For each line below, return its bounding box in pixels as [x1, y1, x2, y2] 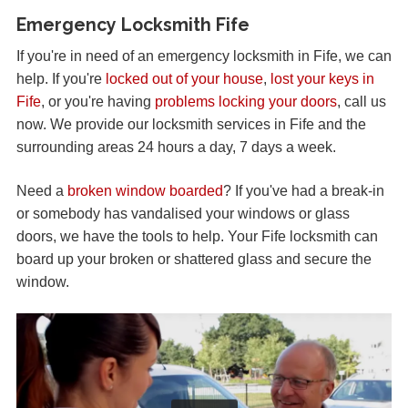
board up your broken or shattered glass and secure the [16, 250, 372, 267]
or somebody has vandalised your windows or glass [16, 205, 350, 221]
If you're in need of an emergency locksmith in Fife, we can [16, 48, 392, 65]
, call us [337, 94, 386, 110]
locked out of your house [106, 71, 263, 87]
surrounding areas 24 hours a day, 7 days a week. [16, 139, 336, 156]
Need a [16, 182, 67, 199]
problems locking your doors [155, 94, 337, 110]
